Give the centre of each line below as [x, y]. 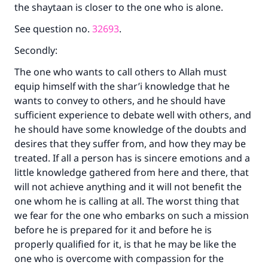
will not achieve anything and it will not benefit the [128, 187]
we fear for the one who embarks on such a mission [132, 215]
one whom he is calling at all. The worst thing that [127, 201]
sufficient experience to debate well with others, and [133, 115]
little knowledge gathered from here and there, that [132, 172]
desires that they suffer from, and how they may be [130, 144]
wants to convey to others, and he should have [120, 100]
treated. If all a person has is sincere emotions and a [132, 158]
